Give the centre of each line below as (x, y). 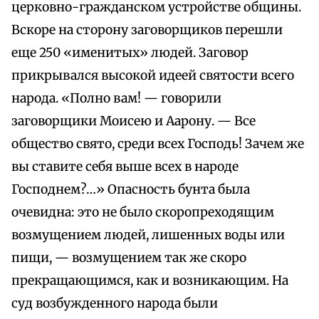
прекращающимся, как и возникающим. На (150, 281)
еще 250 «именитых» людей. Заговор (130, 53)
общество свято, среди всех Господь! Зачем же (158, 144)
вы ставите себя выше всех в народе (125, 167)
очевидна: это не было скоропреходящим (143, 213)
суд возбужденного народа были (115, 304)
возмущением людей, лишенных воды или (148, 235)
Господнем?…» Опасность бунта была (131, 190)
